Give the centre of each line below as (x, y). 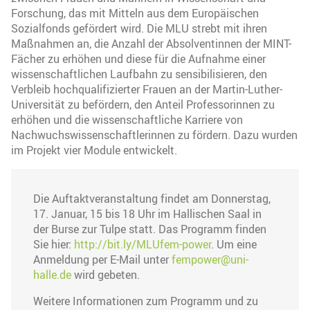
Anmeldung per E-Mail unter (102, 259)
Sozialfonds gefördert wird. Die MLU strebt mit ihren (139, 28)
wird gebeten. (106, 274)
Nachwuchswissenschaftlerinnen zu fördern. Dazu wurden (154, 135)
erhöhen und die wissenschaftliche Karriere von (127, 119)
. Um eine (234, 244)
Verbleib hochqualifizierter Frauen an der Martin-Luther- (147, 89)
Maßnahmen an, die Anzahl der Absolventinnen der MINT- (151, 43)
